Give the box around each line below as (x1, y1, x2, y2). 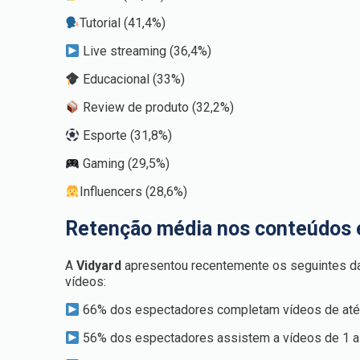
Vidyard (76, 258, 122, 273)
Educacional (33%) (80, 72, 186, 87)
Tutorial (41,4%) (80, 15, 166, 31)
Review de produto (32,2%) (80, 100, 235, 115)
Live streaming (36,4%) (80, 43, 212, 59)
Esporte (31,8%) (80, 128, 173, 143)
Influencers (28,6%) (80, 184, 188, 199)
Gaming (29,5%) (80, 156, 170, 171)
